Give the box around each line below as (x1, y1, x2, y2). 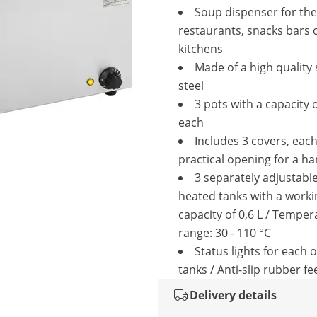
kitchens (178, 41, 223, 57)
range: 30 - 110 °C (178, 225, 271, 241)
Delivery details (190, 287, 277, 303)
